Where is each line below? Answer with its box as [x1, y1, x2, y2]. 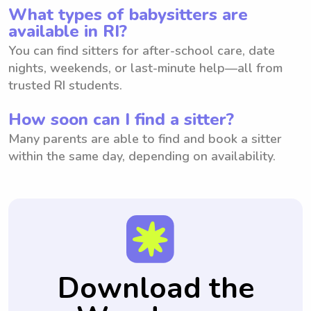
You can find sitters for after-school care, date [8, 42, 275, 59]
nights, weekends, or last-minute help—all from [8, 59, 283, 76]
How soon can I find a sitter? [8, 108, 234, 131]
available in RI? [8, 19, 127, 42]
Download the [57, 268, 254, 308]
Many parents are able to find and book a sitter [8, 130, 282, 147]
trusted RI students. [8, 76, 122, 94]
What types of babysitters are [8, 3, 248, 26]
